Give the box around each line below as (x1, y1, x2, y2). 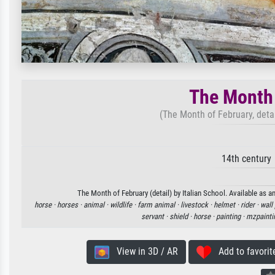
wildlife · (110, 199, 137, 209)
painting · (216, 211, 246, 221)
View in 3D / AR (109, 245, 178, 257)
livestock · (180, 199, 214, 209)
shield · (169, 211, 193, 221)
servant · (141, 211, 169, 221)
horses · (57, 199, 83, 209)
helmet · (214, 199, 241, 209)
